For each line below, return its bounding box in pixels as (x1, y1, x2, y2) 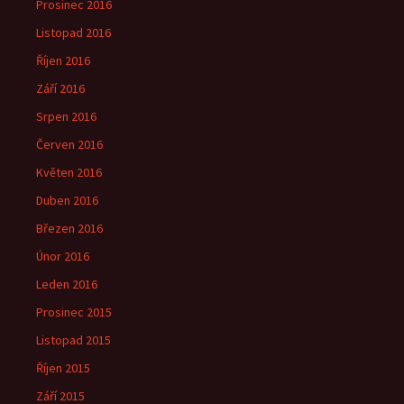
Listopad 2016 (36, 24, 111, 41)
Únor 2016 (36, 248, 89, 264)
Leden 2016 (36, 276, 97, 292)
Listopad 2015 (36, 332, 111, 348)
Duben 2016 (36, 192, 98, 208)
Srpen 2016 (36, 108, 96, 124)
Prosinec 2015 (36, 304, 112, 320)
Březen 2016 (36, 220, 103, 236)
